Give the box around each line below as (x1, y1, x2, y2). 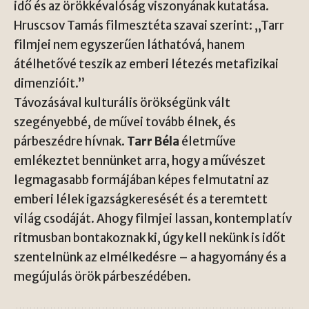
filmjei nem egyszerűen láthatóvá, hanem (14, 37, 245, 52)
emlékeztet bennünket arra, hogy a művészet (14, 153, 266, 168)
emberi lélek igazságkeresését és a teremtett (14, 192, 268, 207)
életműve (179, 134, 236, 149)
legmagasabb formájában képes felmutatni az (14, 172, 269, 188)
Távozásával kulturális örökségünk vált (14, 95, 230, 110)
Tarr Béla (127, 134, 179, 149)
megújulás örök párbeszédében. (14, 269, 191, 284)
